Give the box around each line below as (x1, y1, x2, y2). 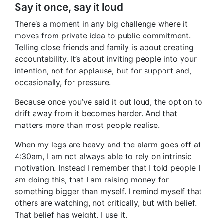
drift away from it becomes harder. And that (15, 109, 177, 119)
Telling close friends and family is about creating (15, 42, 194, 53)
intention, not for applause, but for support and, (15, 66, 191, 76)
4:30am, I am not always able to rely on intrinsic (15, 151, 192, 162)
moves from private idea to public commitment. (15, 31, 191, 41)
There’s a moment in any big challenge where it (15, 19, 188, 29)
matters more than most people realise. (15, 120, 160, 130)
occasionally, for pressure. (15, 77, 111, 88)
